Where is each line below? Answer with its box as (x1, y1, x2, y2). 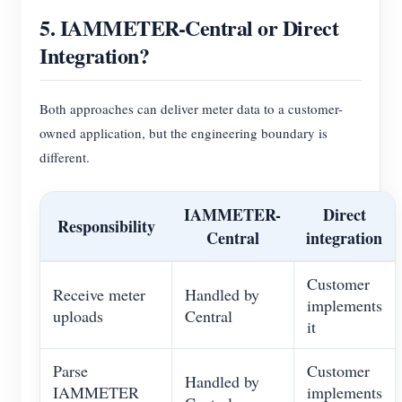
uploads (53, 305, 103, 328)
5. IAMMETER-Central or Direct (39, 12, 339, 44)
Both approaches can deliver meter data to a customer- (39, 100, 343, 118)
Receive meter (53, 284, 145, 306)
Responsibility (57, 214, 155, 239)
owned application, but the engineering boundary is (39, 124, 328, 143)
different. (39, 148, 90, 167)
